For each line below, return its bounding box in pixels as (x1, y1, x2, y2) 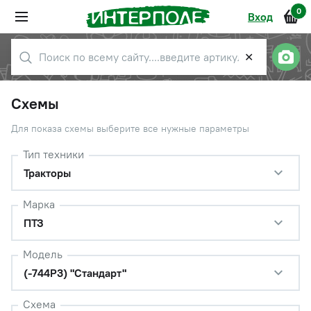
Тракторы (24, 165, 71, 180)
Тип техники (23, 146, 84, 161)
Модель (23, 246, 62, 261)
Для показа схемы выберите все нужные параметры (11, 121, 249, 135)
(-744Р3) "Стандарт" (24, 265, 126, 280)
